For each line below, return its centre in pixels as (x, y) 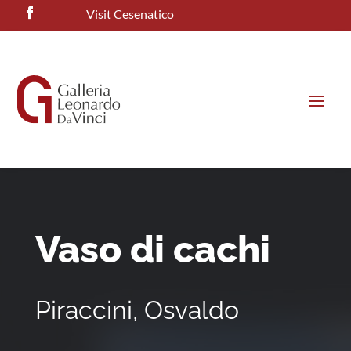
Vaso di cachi (152, 250)
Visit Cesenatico (130, 14)
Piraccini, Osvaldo (137, 310)
